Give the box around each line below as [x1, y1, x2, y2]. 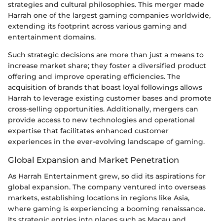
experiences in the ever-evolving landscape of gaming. [8, 137, 205, 147]
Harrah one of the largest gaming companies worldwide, [8, 11, 211, 20]
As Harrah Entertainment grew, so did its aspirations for [8, 171, 206, 181]
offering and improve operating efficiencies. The [8, 72, 181, 81]
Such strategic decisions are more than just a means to [8, 50, 204, 60]
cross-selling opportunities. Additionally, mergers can [8, 105, 198, 114]
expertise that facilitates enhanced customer [8, 126, 169, 136]
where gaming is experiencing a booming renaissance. [8, 204, 205, 213]
